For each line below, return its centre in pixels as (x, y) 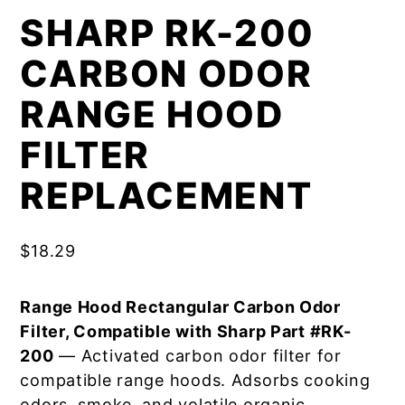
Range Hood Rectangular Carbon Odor (180, 307)
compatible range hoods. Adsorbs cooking (195, 380)
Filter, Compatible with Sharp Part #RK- (186, 331)
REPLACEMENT (166, 196)
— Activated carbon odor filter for (198, 356)
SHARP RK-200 (167, 33)
